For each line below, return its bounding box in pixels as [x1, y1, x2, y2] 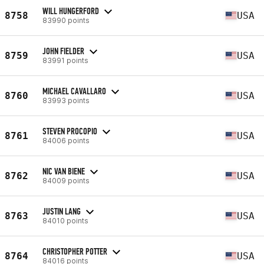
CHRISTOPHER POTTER [42, 245, 107, 257]
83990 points [42, 15, 90, 25]
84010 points [42, 216, 88, 225]
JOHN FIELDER [42, 45, 84, 57]
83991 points [42, 55, 88, 65]
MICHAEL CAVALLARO [42, 85, 106, 97]
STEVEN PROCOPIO [42, 125, 97, 137]
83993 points [42, 95, 90, 105]
